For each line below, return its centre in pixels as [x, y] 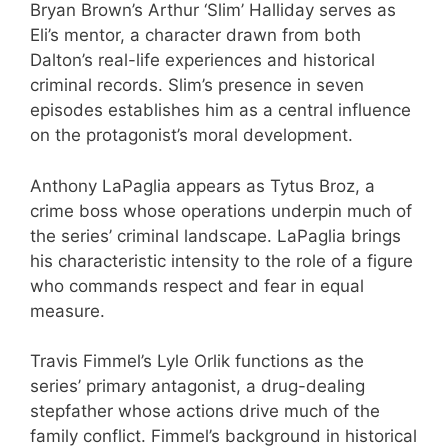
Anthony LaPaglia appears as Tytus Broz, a [202, 185]
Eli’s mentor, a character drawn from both [195, 35]
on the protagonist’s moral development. [191, 135]
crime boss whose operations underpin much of [221, 210]
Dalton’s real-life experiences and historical [202, 60]
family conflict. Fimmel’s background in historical [223, 436]
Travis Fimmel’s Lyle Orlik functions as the [197, 361]
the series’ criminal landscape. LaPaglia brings [215, 235]
